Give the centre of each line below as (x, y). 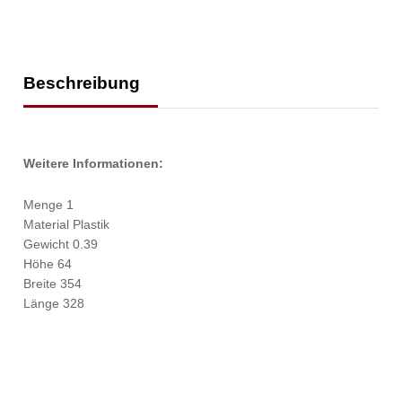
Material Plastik (67, 225)
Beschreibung (82, 83)
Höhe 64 (48, 264)
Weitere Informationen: (94, 164)
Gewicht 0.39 (61, 245)
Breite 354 (53, 284)
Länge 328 (54, 304)
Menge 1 (49, 205)
